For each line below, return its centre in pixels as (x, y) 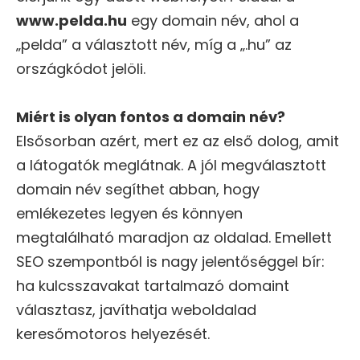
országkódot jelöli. (81, 69)
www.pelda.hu (72, 21)
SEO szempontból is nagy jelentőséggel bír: (170, 262)
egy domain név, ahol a (213, 21)
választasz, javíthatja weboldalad (136, 310)
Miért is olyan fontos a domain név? (151, 117)
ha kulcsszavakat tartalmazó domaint (153, 286)
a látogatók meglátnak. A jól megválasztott (171, 166)
